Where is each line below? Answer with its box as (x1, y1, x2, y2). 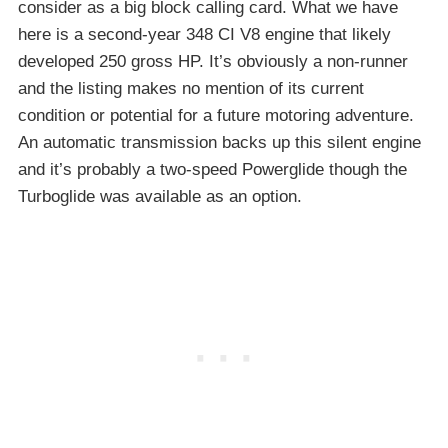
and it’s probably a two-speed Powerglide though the (18, 159, 407, 179)
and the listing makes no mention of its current (18, 78, 364, 98)
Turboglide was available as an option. (18, 186, 302, 206)
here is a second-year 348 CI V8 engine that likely (18, 24, 391, 44)
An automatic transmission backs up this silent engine (18, 132, 421, 152)
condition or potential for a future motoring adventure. (18, 105, 414, 125)
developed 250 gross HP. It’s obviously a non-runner (18, 51, 408, 71)
